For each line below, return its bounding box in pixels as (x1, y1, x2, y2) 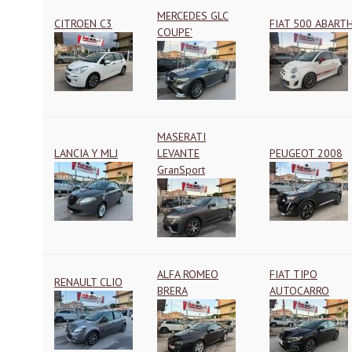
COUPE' (157, 25, 192, 39)
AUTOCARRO (269, 284, 329, 298)
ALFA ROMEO (157, 267, 218, 281)
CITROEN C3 (54, 16, 112, 31)
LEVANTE (157, 146, 200, 160)
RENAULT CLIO (54, 275, 123, 289)
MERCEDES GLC (157, 9, 229, 23)
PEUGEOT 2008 (269, 146, 343, 160)
